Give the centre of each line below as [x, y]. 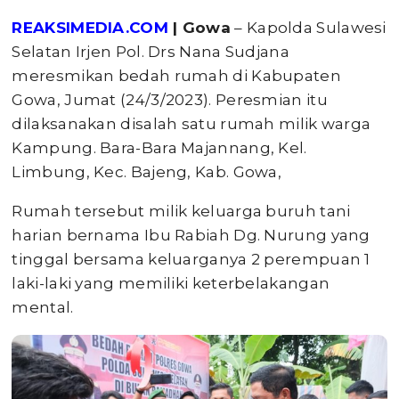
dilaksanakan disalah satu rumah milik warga [191, 123]
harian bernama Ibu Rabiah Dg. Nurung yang [191, 235]
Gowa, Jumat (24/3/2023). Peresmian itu [170, 99]
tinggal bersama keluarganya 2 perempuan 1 [191, 259]
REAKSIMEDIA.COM [90, 27]
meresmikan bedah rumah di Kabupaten [176, 75]
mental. [43, 307]
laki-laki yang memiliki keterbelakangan [171, 283]
